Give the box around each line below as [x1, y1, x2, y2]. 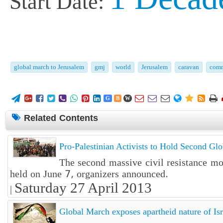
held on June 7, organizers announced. [9, 168, 168, 180]
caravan [178, 63, 199, 71]
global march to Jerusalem [13, 63, 84, 71]
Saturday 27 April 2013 [14, 180, 152, 196]
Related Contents [23, 112, 98, 123]
